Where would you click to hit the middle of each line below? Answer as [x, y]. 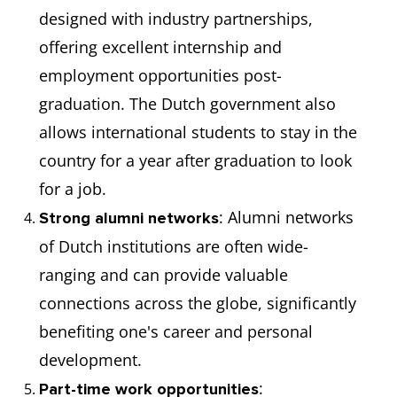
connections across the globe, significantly [198, 303]
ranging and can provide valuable [163, 275]
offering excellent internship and [160, 47]
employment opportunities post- [160, 75]
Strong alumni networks [129, 218]
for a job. [73, 189]
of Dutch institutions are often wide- [174, 246]
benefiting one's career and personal [176, 331]
